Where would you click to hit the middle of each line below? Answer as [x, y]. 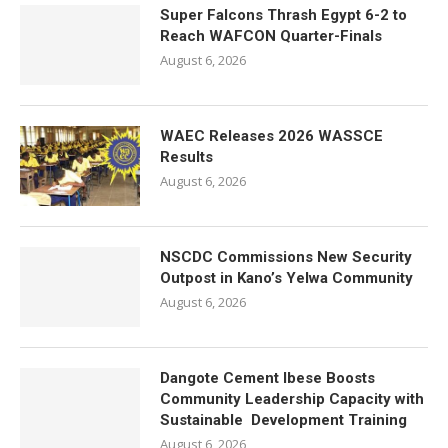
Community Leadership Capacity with [292, 399]
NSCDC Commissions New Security [286, 257]
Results [186, 157]
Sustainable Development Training [283, 420]
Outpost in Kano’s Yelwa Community [286, 278]
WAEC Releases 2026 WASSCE [271, 136]
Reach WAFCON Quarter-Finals [271, 36]
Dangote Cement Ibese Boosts [267, 378]
